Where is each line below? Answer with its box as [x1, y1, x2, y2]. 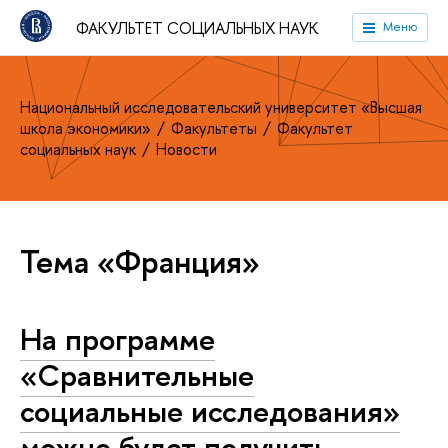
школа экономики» [20, 117, 155, 139]
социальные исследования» [20, 390, 400, 432]
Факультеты [171, 117, 261, 139]
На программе [20, 318, 215, 360]
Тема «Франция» [20, 240, 260, 283]
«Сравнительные [20, 354, 254, 396]
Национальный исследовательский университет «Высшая [20, 96, 422, 118]
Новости [156, 138, 217, 160]
